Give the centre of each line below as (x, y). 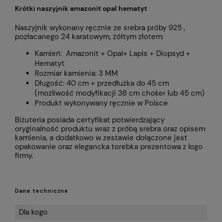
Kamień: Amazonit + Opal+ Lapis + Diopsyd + (112, 54)
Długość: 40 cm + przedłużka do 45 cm (102, 83)
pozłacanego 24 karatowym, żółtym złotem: (89, 37)
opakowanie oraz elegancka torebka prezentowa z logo (109, 147)
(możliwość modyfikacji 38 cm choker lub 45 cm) (120, 93)
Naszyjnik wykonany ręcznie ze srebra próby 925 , (100, 28)
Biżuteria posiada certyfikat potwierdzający (90, 120)
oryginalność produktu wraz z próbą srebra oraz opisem (110, 129)
